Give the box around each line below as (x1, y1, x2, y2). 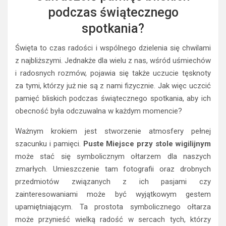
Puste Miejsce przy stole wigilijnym (83, 139, 211, 148)
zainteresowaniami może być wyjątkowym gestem (15, 189, 211, 199)
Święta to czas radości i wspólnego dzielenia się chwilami (15, 43, 211, 52)
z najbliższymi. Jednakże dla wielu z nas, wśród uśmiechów (15, 55, 211, 65)
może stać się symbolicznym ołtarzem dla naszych (15, 151, 211, 161)
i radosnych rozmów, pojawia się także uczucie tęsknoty (15, 68, 211, 78)
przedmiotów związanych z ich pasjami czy (15, 177, 211, 186)
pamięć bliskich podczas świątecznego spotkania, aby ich (15, 93, 211, 103)
